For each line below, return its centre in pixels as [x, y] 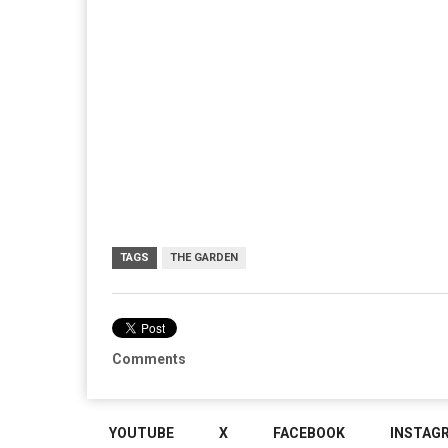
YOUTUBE [141, 433]
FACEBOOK [309, 433]
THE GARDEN [204, 257]
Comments [149, 358]
